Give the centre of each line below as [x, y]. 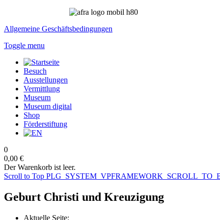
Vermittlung [42, 89]
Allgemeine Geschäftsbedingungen [58, 29]
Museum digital [48, 106]
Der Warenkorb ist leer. [40, 167]
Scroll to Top [24, 176]
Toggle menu [24, 45]
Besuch [35, 71]
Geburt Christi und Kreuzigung [84, 197]
